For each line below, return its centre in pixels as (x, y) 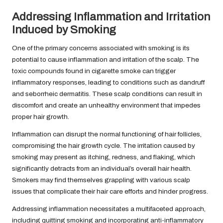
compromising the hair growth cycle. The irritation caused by (104, 146)
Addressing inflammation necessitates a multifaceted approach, (109, 209)
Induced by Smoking (64, 30)
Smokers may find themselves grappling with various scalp (101, 180)
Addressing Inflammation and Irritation (111, 17)
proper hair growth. (41, 117)
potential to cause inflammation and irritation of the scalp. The (106, 60)
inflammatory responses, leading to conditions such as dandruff (108, 83)
